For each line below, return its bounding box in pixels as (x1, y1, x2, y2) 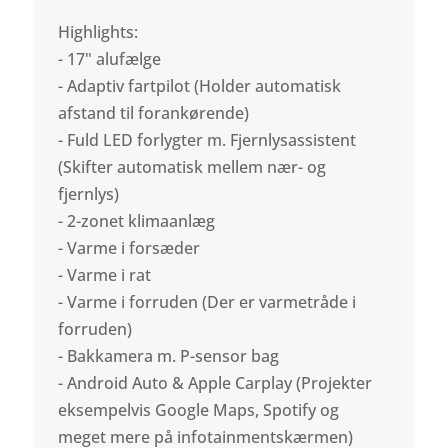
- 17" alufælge (58, 47, 162, 70)
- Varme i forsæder (58, 236, 201, 259)
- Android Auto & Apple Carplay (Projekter (58, 371, 373, 394)
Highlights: (58, 20, 139, 43)
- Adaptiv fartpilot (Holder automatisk (58, 74, 342, 97)
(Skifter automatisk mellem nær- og (58, 155, 327, 178)
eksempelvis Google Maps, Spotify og (58, 398, 340, 421)
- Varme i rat (58, 263, 152, 286)
